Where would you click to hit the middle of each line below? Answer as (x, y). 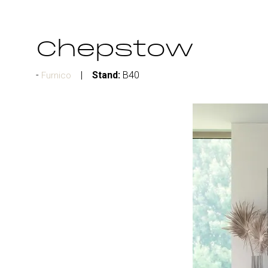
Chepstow (115, 50)
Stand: (106, 75)
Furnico (56, 75)
